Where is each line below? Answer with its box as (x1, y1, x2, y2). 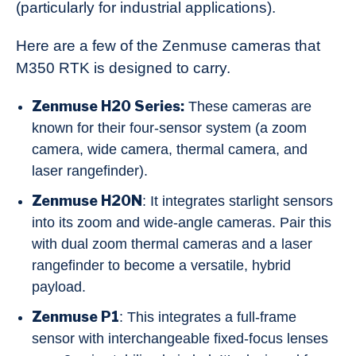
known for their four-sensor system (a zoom (32, 119, 307, 136)
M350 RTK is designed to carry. (16, 59, 230, 76)
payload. (32, 278, 86, 295)
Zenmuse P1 (32, 308, 119, 325)
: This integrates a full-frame (119, 308, 296, 325)
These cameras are (184, 98, 311, 114)
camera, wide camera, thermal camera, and (32, 141, 308, 157)
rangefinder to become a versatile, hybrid (32, 257, 291, 273)
